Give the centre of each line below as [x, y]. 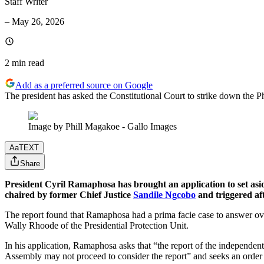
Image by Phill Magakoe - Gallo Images [103, 127]
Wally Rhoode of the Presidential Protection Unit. [97, 226]
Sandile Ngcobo [164, 195]
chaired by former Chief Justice [69, 195]
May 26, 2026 [38, 22]
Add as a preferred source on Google [84, 85]
